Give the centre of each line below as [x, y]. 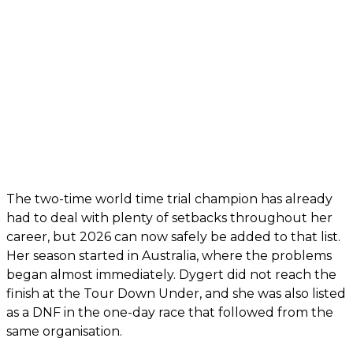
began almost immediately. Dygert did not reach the [171, 275]
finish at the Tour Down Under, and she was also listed [176, 294]
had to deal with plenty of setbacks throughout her [169, 218]
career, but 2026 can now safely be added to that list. [173, 237]
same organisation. [64, 332]
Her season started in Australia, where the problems [169, 256]
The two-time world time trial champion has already [169, 199]
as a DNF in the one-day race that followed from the [170, 313]
